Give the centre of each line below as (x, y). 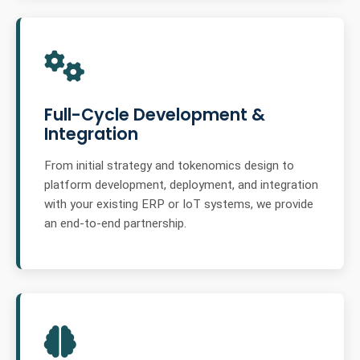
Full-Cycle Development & (155, 114)
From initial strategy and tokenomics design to (169, 165)
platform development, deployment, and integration (181, 184)
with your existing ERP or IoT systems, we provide (179, 204)
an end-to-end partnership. (115, 223)
